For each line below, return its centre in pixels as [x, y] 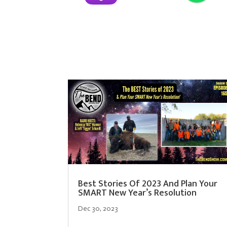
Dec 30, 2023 [98, 209]
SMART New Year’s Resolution [138, 193]
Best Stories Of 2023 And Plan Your [148, 184]
